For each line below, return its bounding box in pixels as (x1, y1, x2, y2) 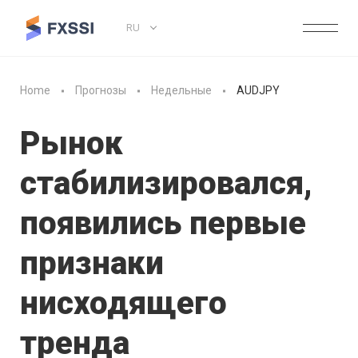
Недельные (151, 84, 212, 97)
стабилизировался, (20, 165, 312, 202)
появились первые (20, 205, 306, 242)
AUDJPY (237, 84, 280, 97)
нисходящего (20, 284, 227, 322)
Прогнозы (75, 84, 126, 97)
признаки (20, 245, 164, 282)
